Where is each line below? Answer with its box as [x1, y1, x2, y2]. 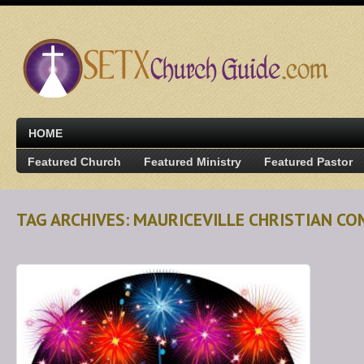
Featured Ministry [144, 155, 241, 168]
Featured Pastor [264, 155, 353, 168]
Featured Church [28, 155, 121, 168]
